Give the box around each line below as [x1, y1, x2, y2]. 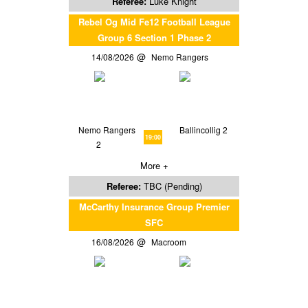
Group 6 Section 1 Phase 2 [97, 30, 211, 44]
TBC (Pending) [143, 179, 202, 192]
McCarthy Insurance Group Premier [78, 199, 230, 213]
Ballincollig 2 [179, 123, 228, 135]
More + [140, 158, 168, 172]
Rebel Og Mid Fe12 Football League [78, 14, 230, 28]
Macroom [151, 235, 191, 247]
